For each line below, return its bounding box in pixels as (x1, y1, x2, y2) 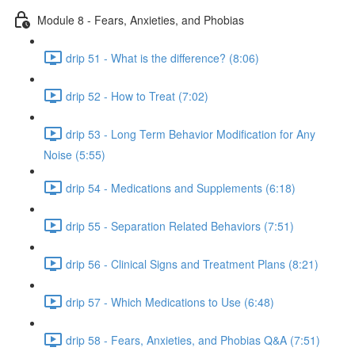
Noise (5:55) (44, 147, 105, 162)
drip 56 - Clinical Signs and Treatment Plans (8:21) (66, 255, 319, 272)
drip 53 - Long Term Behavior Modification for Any (66, 125, 315, 142)
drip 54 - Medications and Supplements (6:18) (66, 179, 296, 196)
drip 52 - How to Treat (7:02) (66, 87, 208, 104)
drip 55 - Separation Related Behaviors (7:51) (66, 217, 294, 234)
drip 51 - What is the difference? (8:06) (66, 49, 259, 66)
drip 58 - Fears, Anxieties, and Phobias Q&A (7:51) (66, 331, 320, 348)
